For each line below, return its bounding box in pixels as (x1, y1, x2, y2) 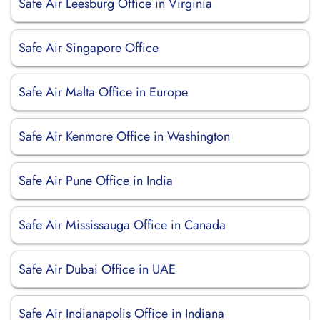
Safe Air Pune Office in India (19, 171, 173, 190)
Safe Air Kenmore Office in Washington (19, 127, 230, 146)
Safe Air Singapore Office (19, 39, 159, 57)
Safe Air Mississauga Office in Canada (19, 216, 226, 234)
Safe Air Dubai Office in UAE (19, 260, 176, 279)
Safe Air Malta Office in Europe (19, 83, 188, 101)
